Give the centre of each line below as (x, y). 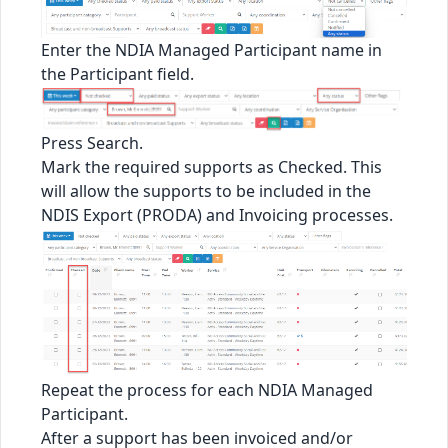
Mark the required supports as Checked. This (211, 167)
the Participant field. (117, 73)
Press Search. (92, 143)
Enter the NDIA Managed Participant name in (211, 49)
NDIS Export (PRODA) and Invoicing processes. (217, 215)
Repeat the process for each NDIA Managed (207, 390)
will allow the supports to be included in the (206, 191)
